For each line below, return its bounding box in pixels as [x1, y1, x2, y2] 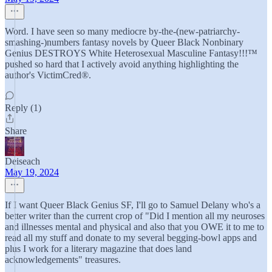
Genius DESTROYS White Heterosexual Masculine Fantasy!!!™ [5, 48, 257, 58]
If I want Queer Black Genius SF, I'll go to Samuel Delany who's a [5, 200, 260, 210]
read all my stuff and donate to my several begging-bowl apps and [5, 233, 257, 243]
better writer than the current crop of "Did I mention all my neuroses [5, 211, 265, 221]
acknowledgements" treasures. [5, 254, 121, 265]
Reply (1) [5, 103, 41, 113]
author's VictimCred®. [5, 70, 91, 80]
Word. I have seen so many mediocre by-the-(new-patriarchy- [5, 26, 240, 36]
